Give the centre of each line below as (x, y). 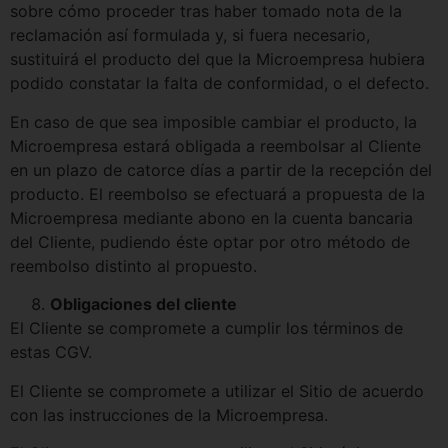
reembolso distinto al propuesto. (133, 265)
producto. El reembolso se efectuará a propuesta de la (217, 193)
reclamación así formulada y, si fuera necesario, (190, 35)
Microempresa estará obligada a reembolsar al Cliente (215, 145)
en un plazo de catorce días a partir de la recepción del (221, 169)
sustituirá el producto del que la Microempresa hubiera (217, 59)
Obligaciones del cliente (143, 304)
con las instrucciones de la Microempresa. (169, 414)
